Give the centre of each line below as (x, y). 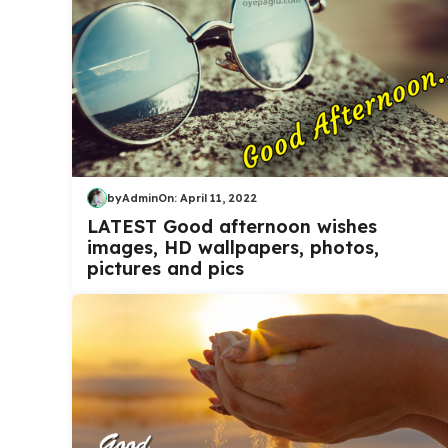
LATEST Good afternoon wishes (232, 227)
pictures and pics (165, 269)
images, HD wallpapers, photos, (233, 248)
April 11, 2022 (218, 197)
